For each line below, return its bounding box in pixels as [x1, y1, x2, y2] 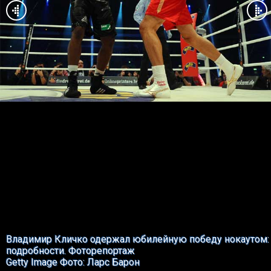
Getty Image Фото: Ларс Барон [6, 256, 140, 268]
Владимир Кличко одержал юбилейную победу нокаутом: [6, 233, 269, 245]
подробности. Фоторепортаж [6, 245, 135, 256]
